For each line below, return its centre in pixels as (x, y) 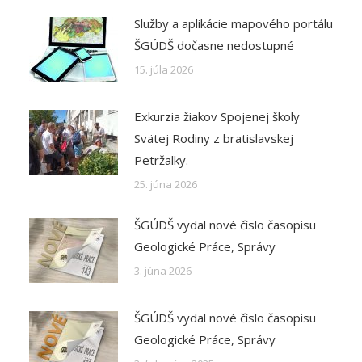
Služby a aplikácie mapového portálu (233, 23)
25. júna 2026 (165, 184)
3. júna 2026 (162, 271)
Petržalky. (161, 160)
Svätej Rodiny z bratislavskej (213, 138)
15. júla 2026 (163, 69)
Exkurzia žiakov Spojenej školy (217, 116)
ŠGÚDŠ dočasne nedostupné (214, 45)
